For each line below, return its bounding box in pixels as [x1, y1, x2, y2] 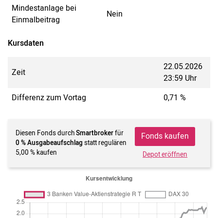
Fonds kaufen [141, 130, 189, 143]
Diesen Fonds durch [16, 128, 76, 139]
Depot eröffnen [143, 149, 188, 160]
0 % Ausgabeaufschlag [16, 138, 83, 148]
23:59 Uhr [163, 72, 197, 84]
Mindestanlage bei [12, 2, 76, 14]
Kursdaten [8, 37, 44, 49]
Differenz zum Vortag [12, 91, 86, 104]
